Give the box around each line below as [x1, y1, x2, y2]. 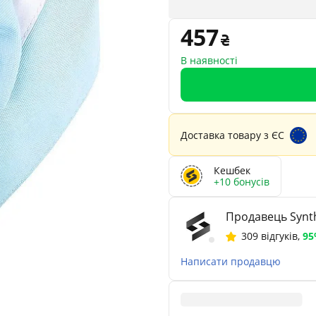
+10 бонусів [214, 174, 269, 188]
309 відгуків [241, 229, 298, 243]
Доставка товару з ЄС [181, 128, 284, 142]
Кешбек [214, 163, 250, 177]
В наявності [181, 53, 238, 67]
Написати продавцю [181, 254, 281, 268]
